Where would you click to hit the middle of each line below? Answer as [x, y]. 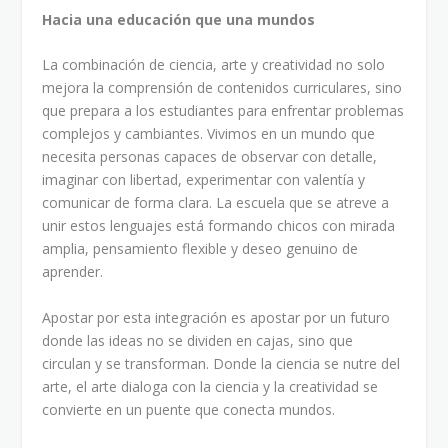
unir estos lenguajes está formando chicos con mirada [219, 226]
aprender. [73, 272]
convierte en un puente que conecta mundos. [189, 409]
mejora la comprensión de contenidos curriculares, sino [222, 88]
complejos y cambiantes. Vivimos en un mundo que [209, 134]
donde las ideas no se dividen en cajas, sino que [198, 340]
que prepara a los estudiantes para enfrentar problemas [223, 111]
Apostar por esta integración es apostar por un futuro [216, 317]
